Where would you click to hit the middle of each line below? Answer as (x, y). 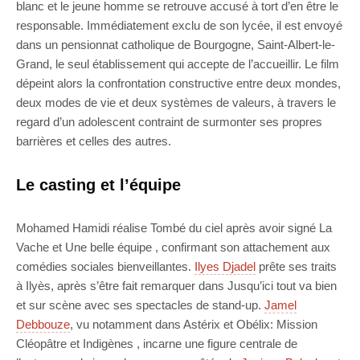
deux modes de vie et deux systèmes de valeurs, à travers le (176, 103)
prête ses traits (296, 267)
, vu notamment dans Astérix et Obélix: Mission (194, 325)
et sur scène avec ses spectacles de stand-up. (140, 305)
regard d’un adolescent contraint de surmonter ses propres (169, 122)
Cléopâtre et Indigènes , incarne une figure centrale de (157, 344)
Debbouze (43, 325)
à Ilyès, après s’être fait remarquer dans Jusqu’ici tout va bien (176, 286)
